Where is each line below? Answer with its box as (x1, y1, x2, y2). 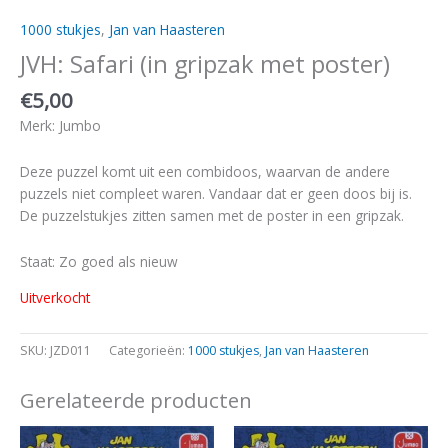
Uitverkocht (20, 288, 90, 308)
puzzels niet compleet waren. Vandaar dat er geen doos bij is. (20, 184, 412, 204)
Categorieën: (109, 342, 188, 360)
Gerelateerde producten (20, 386, 252, 415)
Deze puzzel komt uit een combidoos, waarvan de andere (20, 162, 390, 182)
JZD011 (50, 342, 91, 360)
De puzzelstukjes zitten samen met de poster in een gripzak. (20, 206, 404, 226)
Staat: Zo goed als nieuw (20, 252, 178, 272)
